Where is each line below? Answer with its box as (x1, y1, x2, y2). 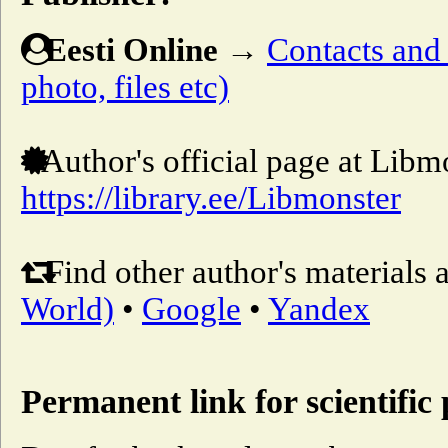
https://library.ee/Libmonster (21, 179, 401, 216)
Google (142, 290, 241, 327)
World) (21, 290, 114, 327)
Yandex (268, 290, 370, 327)
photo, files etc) (21, 68, 229, 105)
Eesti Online (45, 31, 218, 68)
